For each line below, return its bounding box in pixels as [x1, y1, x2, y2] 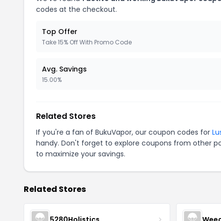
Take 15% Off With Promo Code [42, 38, 132, 46]
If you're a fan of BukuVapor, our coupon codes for [36, 127, 212, 137]
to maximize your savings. [36, 149, 125, 159]
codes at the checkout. [36, 4, 117, 14]
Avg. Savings [42, 64, 87, 74]
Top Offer [42, 27, 77, 37]
